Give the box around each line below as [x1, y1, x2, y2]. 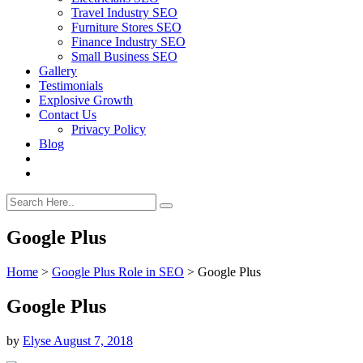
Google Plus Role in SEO [52, 264, 184, 279]
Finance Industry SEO [71, 35, 186, 49]
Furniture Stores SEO [71, 20, 181, 34]
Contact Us [39, 108, 96, 122]
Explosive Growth [39, 93, 133, 107]
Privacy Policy [71, 122, 146, 136]
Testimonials [39, 79, 103, 92]
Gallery [39, 64, 77, 78]
